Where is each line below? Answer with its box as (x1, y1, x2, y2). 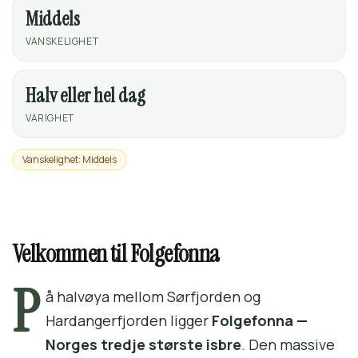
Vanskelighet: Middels (22, 153, 117, 167)
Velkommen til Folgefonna (13, 238, 220, 270)
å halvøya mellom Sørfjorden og (46, 287, 261, 307)
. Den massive (241, 335, 335, 355)
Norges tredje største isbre (46, 335, 241, 355)
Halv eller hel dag (26, 83, 145, 109)
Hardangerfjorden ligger (46, 311, 212, 331)
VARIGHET (26, 111, 74, 125)
